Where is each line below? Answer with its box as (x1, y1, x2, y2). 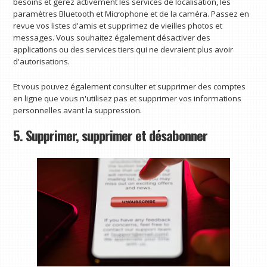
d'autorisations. (13, 56, 70, 67)
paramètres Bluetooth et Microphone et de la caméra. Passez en (13, 8, 250, 20)
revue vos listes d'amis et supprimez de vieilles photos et (13, 20, 223, 32)
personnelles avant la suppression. (13, 105, 142, 116)
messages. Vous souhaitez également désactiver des (13, 32, 211, 44)
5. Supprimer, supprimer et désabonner (13, 125, 208, 145)
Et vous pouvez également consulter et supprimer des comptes (13, 81, 246, 92)
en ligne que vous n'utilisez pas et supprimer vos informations (13, 93, 242, 104)
